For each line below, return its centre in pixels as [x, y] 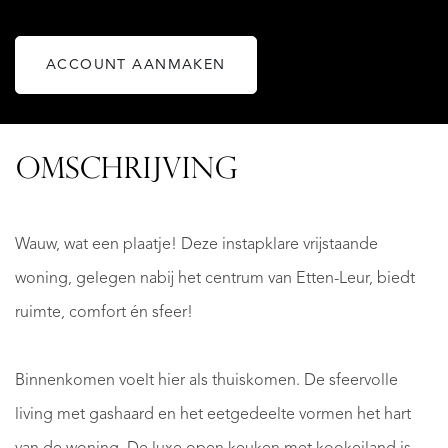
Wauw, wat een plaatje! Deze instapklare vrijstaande [196, 245]
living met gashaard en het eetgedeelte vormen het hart [213, 415]
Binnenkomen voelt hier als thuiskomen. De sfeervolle [206, 381]
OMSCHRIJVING [126, 171]
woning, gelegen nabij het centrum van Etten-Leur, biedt [215, 279]
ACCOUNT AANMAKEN [136, 64]
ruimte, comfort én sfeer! [104, 313]
